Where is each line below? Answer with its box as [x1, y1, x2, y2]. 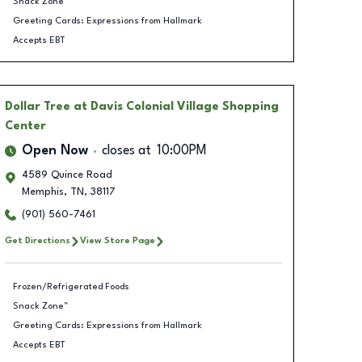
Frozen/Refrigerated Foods [13, 281, 129, 292]
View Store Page [79, 236, 155, 246]
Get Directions [4, 236, 70, 246]
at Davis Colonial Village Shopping [73, 101, 279, 112]
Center [4, 120, 46, 132]
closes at [101, 145, 151, 158]
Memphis [21, 187, 64, 197]
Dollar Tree [4, 101, 70, 112]
